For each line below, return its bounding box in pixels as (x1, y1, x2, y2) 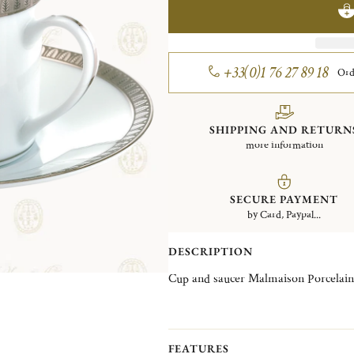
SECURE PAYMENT (230, 191, 339, 206)
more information (245, 137, 323, 153)
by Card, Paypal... (247, 207, 322, 222)
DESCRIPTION (168, 243, 253, 258)
